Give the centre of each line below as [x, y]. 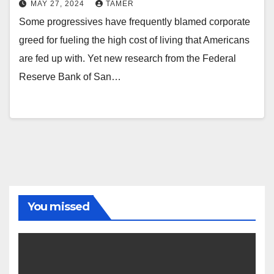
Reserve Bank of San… [70, 77]
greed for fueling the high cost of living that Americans [134, 40]
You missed [58, 207]
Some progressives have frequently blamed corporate [135, 22]
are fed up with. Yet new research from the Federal [128, 59]
